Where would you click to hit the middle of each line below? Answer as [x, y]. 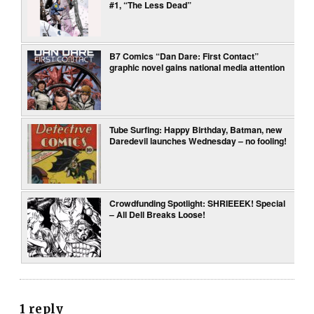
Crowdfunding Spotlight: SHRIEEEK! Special [198, 204]
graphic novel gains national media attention [197, 68]
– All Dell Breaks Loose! [158, 215]
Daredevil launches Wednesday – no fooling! [198, 141]
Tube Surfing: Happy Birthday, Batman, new [196, 130]
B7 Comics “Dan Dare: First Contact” [184, 56]
